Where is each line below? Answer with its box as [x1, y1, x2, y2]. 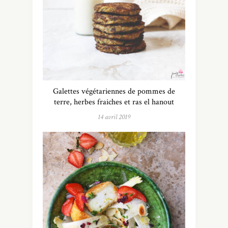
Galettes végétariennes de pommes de [53, 86, 175, 97]
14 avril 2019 [98, 112, 130, 122]
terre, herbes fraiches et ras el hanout [54, 97, 174, 108]
